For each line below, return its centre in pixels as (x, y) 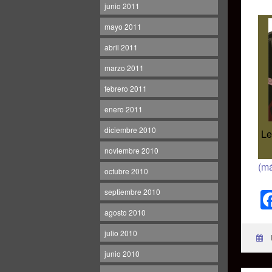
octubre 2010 (126, 171)
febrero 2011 (126, 88)
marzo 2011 (124, 68)
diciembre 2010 (130, 130)
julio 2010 (121, 233)
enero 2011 (124, 109)
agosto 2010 (125, 212)
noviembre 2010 (131, 150)
